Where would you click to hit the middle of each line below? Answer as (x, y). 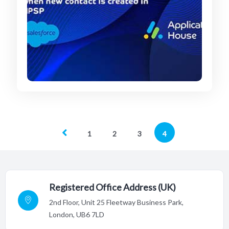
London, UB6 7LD (77, 214)
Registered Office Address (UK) (112, 187)
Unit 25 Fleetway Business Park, (132, 202)
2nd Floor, (65, 202)
